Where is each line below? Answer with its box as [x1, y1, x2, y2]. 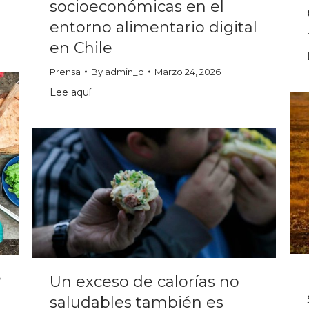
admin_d [105, 66, 144, 78]
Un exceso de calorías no [50, 272, 239, 291]
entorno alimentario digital [50, 18, 257, 37]
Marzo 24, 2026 [154, 66, 221, 78]
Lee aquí [50, 86, 91, 99]
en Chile [50, 39, 112, 58]
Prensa [50, 66, 81, 78]
